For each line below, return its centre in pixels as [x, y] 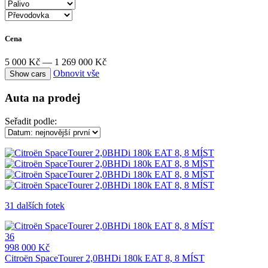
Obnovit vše [76, 74]
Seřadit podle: [31, 121]
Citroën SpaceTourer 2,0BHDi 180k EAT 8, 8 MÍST [105, 258]
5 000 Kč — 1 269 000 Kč [56, 62]
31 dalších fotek [35, 205]
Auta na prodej [42, 98]
